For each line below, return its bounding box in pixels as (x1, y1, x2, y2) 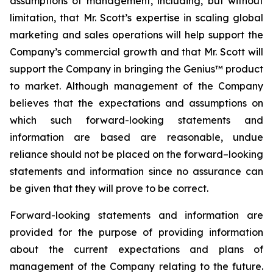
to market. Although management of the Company (10, 80, 263, 92)
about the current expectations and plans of (10, 243, 263, 255)
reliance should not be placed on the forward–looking (10, 148, 263, 160)
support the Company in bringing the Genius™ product (10, 63, 263, 75)
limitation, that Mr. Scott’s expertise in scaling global (10, 12, 263, 24)
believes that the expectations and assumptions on (10, 97, 263, 109)
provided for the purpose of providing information (10, 226, 263, 238)
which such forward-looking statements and (10, 114, 263, 126)
